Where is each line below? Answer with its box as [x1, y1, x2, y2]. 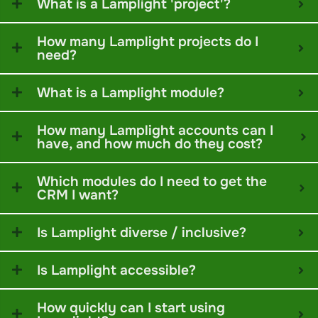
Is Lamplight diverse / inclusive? [37, 224, 246, 242]
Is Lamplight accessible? [37, 261, 196, 280]
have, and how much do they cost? [37, 135, 263, 153]
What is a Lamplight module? [37, 84, 224, 102]
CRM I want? [37, 186, 119, 204]
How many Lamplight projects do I [37, 33, 258, 51]
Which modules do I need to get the [37, 172, 267, 191]
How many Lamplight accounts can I [37, 121, 273, 140]
